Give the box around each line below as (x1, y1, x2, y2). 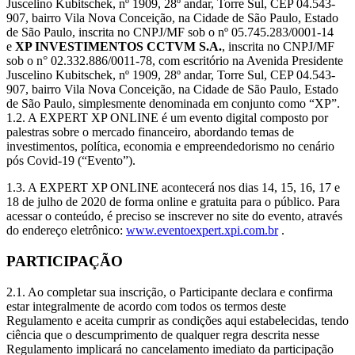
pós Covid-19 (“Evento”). (6, 154, 136, 168)
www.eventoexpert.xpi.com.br (126, 223, 278, 238)
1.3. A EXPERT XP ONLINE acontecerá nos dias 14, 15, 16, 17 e (6, 181, 340, 195)
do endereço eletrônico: (6, 223, 126, 238)
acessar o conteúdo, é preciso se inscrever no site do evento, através (6, 209, 342, 223)
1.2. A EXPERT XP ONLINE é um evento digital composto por (6, 111, 328, 125)
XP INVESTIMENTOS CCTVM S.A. (15, 40, 222, 54)
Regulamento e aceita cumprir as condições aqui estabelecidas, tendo (6, 313, 349, 327)
